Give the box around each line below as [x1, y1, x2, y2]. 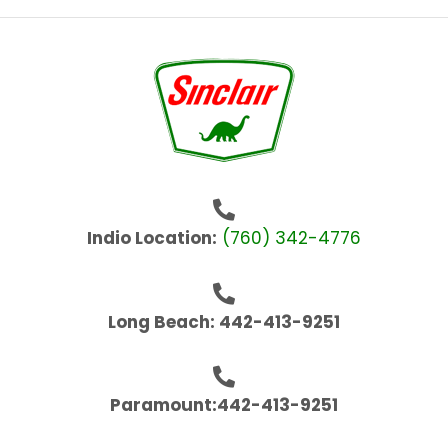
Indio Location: [87, 226, 217, 251]
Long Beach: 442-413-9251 [108, 309, 340, 334]
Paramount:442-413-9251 [110, 393, 338, 418]
